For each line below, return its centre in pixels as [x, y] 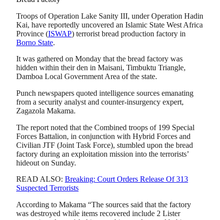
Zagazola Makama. [46, 111]
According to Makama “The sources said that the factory [104, 205]
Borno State [35, 42]
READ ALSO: [41, 179]
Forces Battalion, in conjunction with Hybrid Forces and [103, 136]
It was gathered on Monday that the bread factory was [99, 59]
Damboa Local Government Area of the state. [87, 77]
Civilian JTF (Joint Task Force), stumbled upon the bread [105, 145]
